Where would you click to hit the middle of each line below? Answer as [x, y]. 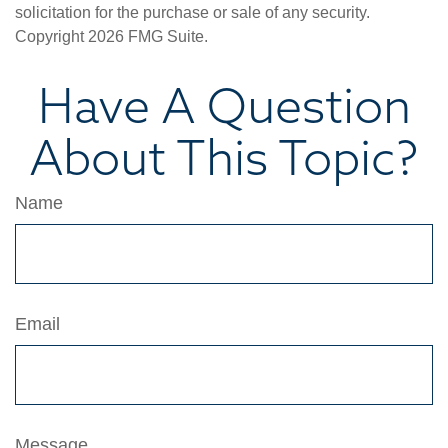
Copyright [51, 36]
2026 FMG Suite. [148, 36]
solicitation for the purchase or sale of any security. [192, 12]
